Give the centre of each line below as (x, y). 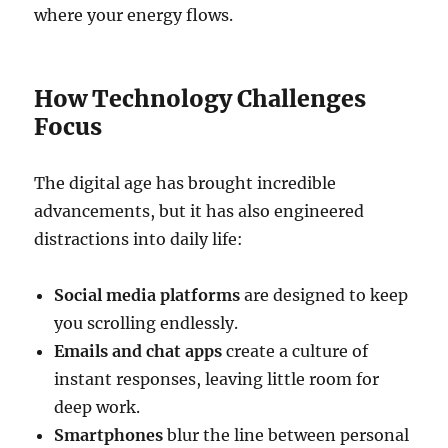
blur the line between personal (286, 435)
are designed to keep (324, 295)
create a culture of (295, 351)
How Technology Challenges (200, 99)
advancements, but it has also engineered (199, 211)
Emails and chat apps (138, 351)
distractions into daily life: (139, 239)
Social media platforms (147, 295)
